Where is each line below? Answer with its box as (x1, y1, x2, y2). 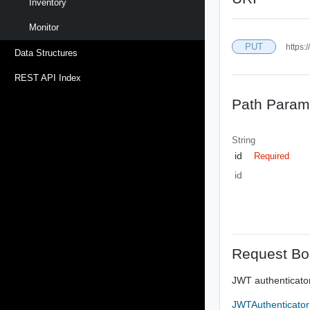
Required (254, 151, 290, 161)
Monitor (29, 22, 59, 33)
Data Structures (15, 47, 77, 58)
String (232, 134, 256, 145)
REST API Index (15, 72, 81, 83)
